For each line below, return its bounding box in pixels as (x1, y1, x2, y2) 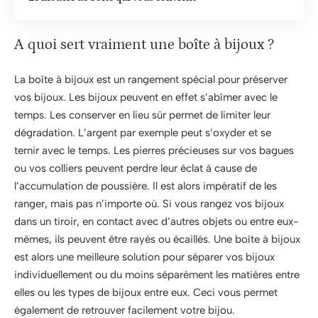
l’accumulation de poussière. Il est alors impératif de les (14, 179, 277, 192)
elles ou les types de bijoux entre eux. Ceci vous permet (14, 285, 278, 299)
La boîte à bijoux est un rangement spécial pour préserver (14, 72, 287, 86)
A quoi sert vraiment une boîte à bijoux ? (14, 36, 274, 53)
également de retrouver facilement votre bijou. (14, 303, 235, 317)
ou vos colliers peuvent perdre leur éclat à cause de (14, 161, 257, 175)
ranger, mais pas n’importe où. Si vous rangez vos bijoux (14, 197, 284, 210)
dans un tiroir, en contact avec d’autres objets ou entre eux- (14, 214, 299, 228)
